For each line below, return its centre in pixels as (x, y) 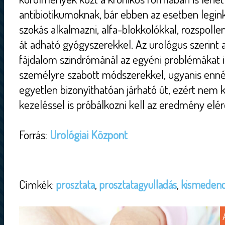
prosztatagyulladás (138, 184)
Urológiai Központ (89, 135)
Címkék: (37, 184)
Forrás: (34, 135)
